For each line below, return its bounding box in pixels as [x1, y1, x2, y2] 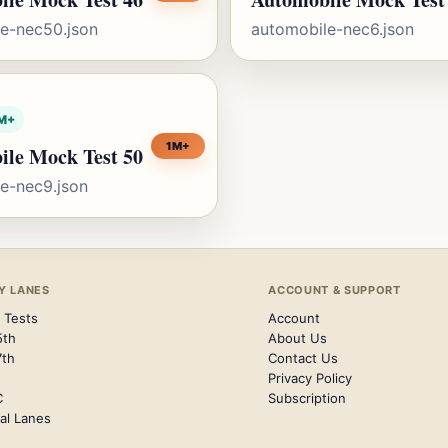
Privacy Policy [268, 370, 353, 386]
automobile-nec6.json [251, 19, 414, 39]
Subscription [268, 390, 347, 406]
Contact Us [268, 350, 339, 366]
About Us [268, 330, 328, 346]
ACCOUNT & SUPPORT [268, 283, 401, 297]
